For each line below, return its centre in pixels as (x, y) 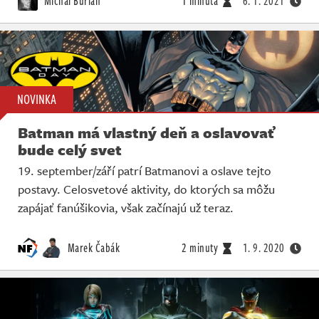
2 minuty (200, 248)
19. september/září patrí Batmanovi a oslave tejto (145, 171)
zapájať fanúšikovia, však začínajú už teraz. (126, 208)
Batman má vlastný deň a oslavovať (147, 133)
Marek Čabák (92, 248)
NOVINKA (37, 99)
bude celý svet (70, 150)
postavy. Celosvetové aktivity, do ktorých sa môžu (146, 189)
